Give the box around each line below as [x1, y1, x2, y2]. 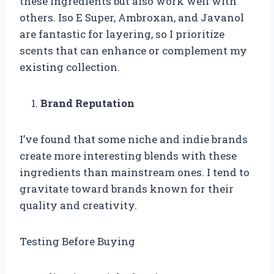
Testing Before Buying [20, 234, 135, 248]
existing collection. [20, 59, 120, 74]
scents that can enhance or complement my [20, 43, 247, 57]
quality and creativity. [20, 198, 137, 212]
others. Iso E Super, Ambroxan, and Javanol [20, 10, 244, 24]
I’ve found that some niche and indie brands [20, 131, 248, 146]
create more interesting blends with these [20, 148, 237, 163]
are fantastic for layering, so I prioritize [20, 26, 224, 41]
